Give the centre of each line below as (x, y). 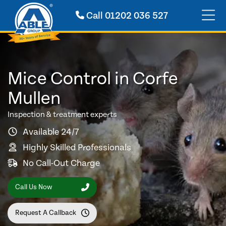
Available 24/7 (51, 132)
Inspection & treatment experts (62, 115)
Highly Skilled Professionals (77, 147)
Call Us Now (34, 187)
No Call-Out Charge (61, 163)
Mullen (34, 99)
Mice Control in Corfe (93, 79)
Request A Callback (46, 213)
